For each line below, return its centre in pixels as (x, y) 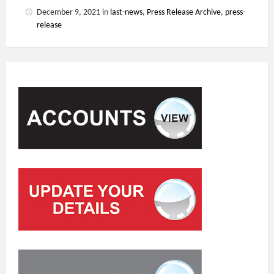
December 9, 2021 (69, 12)
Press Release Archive (184, 12)
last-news (126, 12)
